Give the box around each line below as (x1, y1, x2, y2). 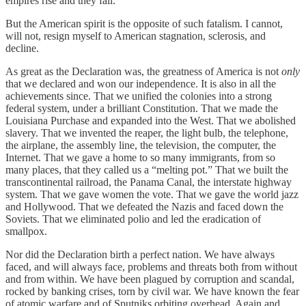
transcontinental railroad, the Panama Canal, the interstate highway (5, 176, 292, 188)
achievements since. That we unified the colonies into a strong (5, 89, 272, 102)
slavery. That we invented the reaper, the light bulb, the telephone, (5, 126, 288, 139)
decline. (5, 42, 39, 54)
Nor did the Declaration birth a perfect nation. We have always (5, 248, 275, 260)
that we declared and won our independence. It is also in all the (5, 77, 276, 89)
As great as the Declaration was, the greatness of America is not (5, 65, 281, 77)
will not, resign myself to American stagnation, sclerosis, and (5, 29, 266, 42)
